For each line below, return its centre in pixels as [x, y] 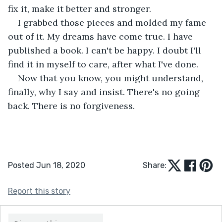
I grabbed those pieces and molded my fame [113, 22]
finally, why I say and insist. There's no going [105, 92]
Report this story [39, 191]
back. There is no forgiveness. [71, 106]
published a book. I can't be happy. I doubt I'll [106, 50]
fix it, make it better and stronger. [80, 8]
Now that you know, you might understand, [112, 78]
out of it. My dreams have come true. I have [102, 36]
